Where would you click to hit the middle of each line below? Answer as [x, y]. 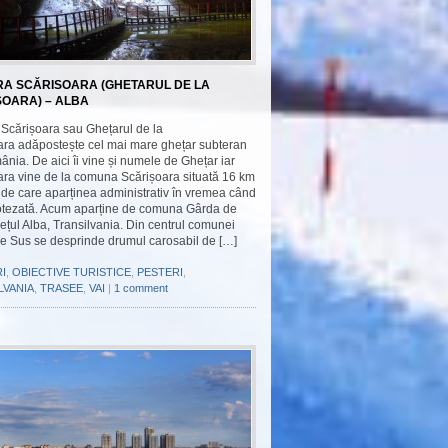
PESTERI [160, 272]
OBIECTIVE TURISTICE [71, 272]
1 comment [141, 288]
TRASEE [61, 288]
